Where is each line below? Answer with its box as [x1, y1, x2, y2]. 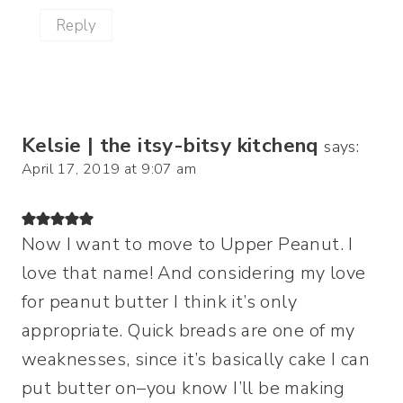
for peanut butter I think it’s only [22, 290, 297, 315]
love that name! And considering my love [22, 261, 366, 286]
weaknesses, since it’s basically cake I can [22, 347, 371, 372]
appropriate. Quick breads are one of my [22, 318, 355, 344]
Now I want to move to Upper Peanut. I [22, 232, 354, 257]
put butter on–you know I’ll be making [22, 376, 345, 401]
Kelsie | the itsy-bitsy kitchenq [22, 131, 318, 160]
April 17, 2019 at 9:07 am [22, 159, 196, 180]
